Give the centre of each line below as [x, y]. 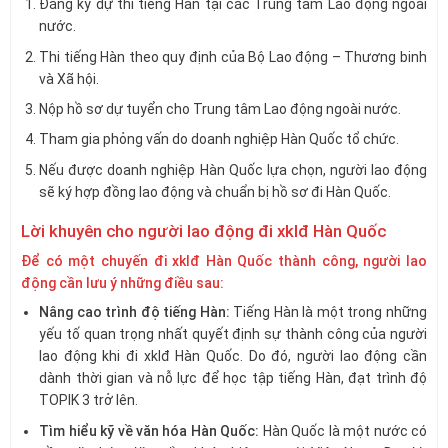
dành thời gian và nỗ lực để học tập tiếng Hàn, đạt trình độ [233, 378]
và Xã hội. [69, 78]
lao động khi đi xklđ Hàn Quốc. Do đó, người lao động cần [233, 356]
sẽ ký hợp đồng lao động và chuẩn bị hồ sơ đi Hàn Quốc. [215, 191]
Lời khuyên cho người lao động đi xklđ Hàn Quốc [203, 231]
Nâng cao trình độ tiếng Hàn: [134, 312]
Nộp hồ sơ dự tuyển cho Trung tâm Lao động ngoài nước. [220, 109]
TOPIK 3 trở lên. [89, 400]
